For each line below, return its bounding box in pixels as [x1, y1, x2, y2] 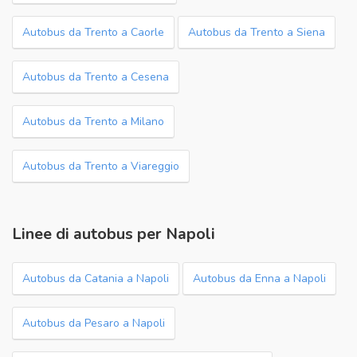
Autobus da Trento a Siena [188, 25, 325, 40]
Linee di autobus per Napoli [12, 223, 215, 245]
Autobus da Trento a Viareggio [22, 159, 179, 174]
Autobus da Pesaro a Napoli [22, 316, 165, 331]
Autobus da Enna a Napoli [193, 271, 326, 286]
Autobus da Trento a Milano [22, 114, 164, 129]
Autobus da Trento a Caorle [22, 25, 164, 40]
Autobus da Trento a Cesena [22, 69, 169, 84]
